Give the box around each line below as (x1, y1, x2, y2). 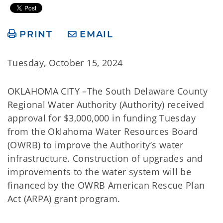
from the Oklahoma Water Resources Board (7, 125, 198, 137)
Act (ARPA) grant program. (7, 193, 120, 205)
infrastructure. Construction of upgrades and (7, 152, 203, 164)
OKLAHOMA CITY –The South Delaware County (7, 85, 208, 97)
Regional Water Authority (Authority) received (7, 99, 205, 111)
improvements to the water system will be (7, 166, 192, 178)
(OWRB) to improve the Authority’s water (7, 139, 184, 151)
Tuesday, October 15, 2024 (7, 57, 123, 69)
